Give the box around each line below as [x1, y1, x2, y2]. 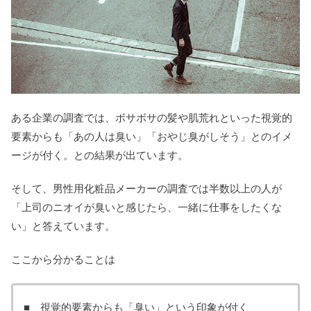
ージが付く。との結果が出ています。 [11, 149, 188, 162]
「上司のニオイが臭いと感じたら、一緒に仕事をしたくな [11, 201, 282, 214]
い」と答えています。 [11, 220, 115, 233]
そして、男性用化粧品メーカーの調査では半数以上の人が [11, 183, 282, 195]
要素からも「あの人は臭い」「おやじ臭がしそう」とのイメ [11, 131, 292, 143]
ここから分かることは [11, 253, 115, 266]
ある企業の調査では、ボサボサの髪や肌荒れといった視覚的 [11, 112, 292, 124]
